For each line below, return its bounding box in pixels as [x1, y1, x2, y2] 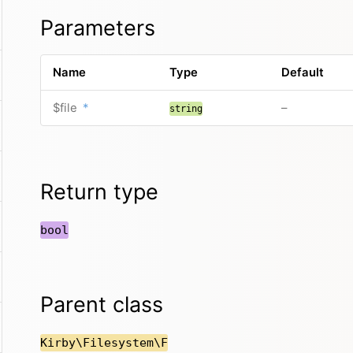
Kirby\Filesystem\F [40, 336, 168, 351]
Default [281, 65, 324, 80]
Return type [40, 178, 158, 205]
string [169, 103, 203, 115]
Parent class [40, 292, 163, 318]
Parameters [40, 15, 155, 42]
